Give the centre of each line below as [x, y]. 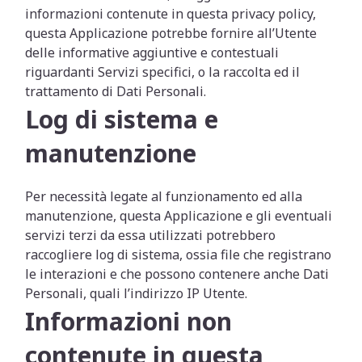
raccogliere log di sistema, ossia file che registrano [179, 255]
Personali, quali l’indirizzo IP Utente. [137, 293]
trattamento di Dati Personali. [116, 91]
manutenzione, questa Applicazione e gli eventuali [179, 216]
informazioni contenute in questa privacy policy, [171, 14]
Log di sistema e [122, 119]
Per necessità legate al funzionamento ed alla [164, 196]
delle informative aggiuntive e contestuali [152, 53]
